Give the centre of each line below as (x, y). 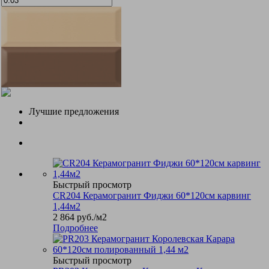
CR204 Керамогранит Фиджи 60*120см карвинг (152, 195)
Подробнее (75, 228)
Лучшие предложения (74, 111)
